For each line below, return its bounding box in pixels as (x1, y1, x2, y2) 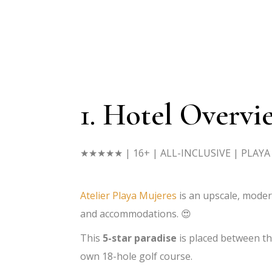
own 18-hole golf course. (80, 250, 195, 263)
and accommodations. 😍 (80, 207, 191, 221)
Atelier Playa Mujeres (80, 189, 177, 203)
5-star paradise (103, 231, 177, 245)
